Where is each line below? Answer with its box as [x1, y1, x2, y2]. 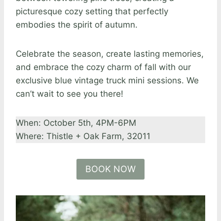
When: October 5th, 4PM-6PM [16, 117, 136, 128]
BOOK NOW [85, 163, 136, 174]
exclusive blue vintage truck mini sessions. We [16, 75, 199, 85]
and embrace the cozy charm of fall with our [16, 62, 191, 72]
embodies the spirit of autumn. [16, 19, 138, 30]
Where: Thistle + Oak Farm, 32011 [16, 131, 150, 141]
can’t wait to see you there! [16, 88, 123, 99]
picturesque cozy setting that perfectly [16, 6, 168, 16]
